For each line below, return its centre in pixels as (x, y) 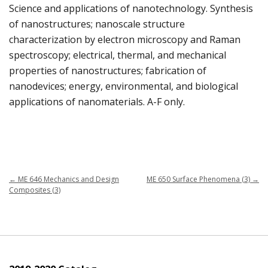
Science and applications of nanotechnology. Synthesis (131, 9)
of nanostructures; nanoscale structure (97, 24)
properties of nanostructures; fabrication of (108, 71)
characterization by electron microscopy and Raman (125, 40)
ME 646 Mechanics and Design (68, 179)
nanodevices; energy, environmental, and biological (124, 86)
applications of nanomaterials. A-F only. (97, 102)
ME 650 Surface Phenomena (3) (199, 179)
